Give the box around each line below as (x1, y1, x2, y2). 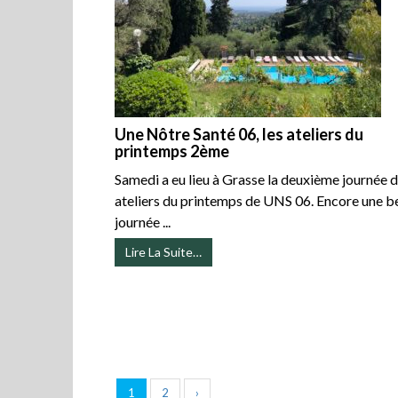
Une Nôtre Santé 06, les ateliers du (115, 124, 364, 145)
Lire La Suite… (125, 244, 203, 260)
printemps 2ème (115, 141, 230, 162)
